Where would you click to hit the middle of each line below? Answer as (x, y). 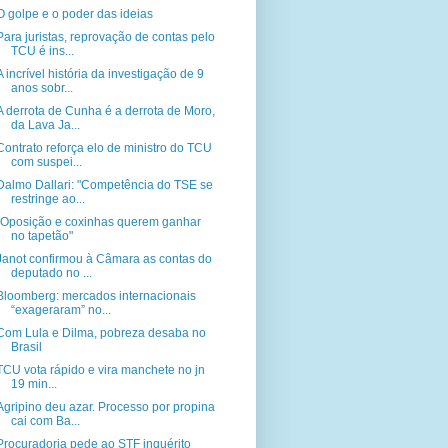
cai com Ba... (45, 421)
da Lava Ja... (45, 125)
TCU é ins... (42, 51)
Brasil (26, 347)
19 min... (33, 384)
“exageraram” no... (60, 310)
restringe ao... (47, 199)
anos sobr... (41, 88)
